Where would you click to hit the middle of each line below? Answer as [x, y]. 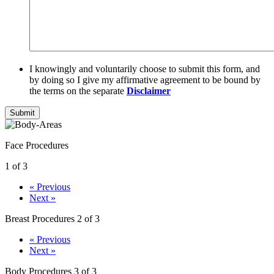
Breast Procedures [41, 219]
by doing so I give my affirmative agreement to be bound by [145, 80]
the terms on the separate [78, 91]
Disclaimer [149, 91]
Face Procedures [37, 146]
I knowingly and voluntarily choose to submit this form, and [145, 69]
